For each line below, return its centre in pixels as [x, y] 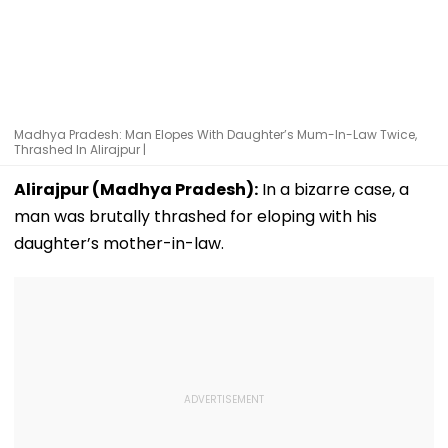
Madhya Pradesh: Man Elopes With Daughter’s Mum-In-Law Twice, [215, 134]
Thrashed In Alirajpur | [80, 149]
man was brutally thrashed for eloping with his [195, 216]
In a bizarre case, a [333, 189]
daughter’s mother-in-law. [119, 243]
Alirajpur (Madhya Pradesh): [136, 189]
